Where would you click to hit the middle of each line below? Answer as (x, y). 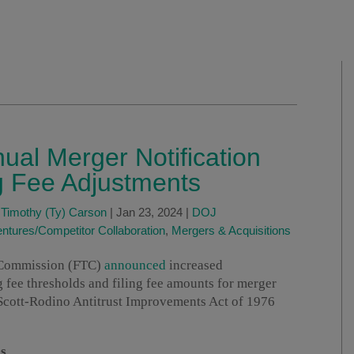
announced (135, 265)
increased (194, 265)
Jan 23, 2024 (149, 213)
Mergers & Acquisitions (231, 231)
